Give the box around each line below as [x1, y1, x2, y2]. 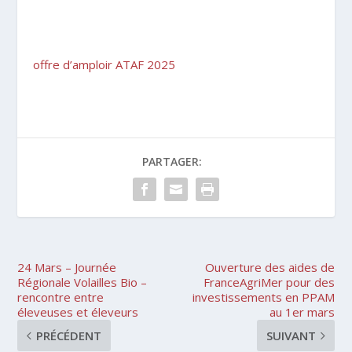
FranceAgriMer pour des [203, 273, 335, 290]
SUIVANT [266, 327, 316, 343]
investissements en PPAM [192, 288, 335, 305]
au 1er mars [269, 303, 335, 320]
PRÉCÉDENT [36, 327, 102, 343]
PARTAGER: [142, 153, 202, 169]
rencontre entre [17, 288, 104, 305]
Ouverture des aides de [204, 258, 335, 275]
